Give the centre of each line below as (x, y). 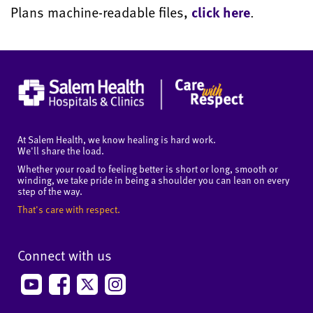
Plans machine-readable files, (101, 12)
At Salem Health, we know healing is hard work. (117, 140)
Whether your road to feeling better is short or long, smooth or (148, 169)
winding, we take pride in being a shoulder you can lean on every (153, 180)
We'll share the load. (61, 151)
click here (221, 12)
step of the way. (50, 191)
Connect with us (65, 255)
